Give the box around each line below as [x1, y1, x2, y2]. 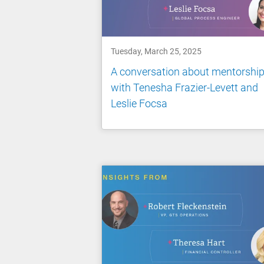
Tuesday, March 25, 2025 [111, 46, 202, 56]
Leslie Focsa [111, 97, 167, 110]
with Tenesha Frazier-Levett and [111, 81, 258, 94]
